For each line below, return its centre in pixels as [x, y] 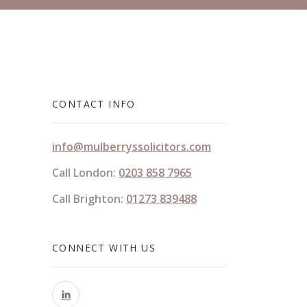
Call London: [85, 173]
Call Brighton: [89, 199]
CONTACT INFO [94, 104]
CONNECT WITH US [104, 248]
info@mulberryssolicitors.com [132, 147]
